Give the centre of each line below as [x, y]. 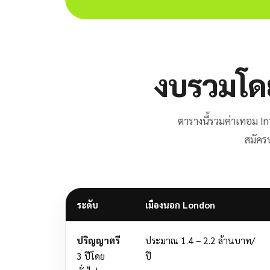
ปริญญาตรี [98, 240]
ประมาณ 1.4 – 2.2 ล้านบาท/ [200, 240]
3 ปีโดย [90, 256]
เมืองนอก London [180, 205]
